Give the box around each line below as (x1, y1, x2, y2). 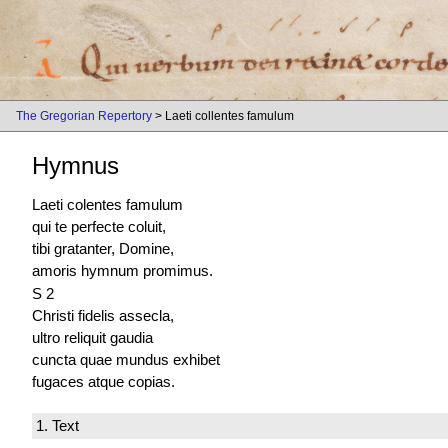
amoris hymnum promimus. (32, 262, 213, 280)
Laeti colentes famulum (32, 196, 183, 214)
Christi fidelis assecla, (32, 306, 174, 324)
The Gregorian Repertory (16, 109, 152, 123)
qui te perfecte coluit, (32, 218, 166, 236)
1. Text (36, 416, 79, 434)
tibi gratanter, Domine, (32, 240, 174, 258)
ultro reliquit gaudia (32, 328, 153, 346)
